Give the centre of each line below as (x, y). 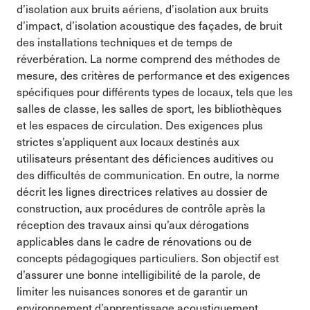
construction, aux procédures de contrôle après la (141, 208)
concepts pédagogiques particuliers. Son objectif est (148, 257)
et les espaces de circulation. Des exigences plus (140, 125)
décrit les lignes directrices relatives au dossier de (142, 191)
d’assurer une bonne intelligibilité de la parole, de (139, 274)
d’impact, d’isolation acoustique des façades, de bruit (149, 25)
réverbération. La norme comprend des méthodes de (148, 58)
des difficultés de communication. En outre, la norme (148, 174)
